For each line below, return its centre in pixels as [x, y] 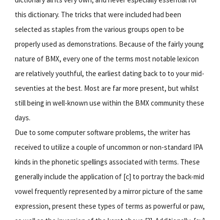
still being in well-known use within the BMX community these [110, 103]
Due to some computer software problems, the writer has [103, 132]
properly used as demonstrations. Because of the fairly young [109, 44]
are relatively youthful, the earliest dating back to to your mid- [110, 73]
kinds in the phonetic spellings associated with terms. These [107, 162]
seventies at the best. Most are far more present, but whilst [107, 88]
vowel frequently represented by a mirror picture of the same [109, 191]
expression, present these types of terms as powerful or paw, [110, 206]
